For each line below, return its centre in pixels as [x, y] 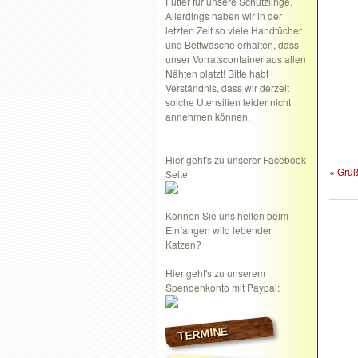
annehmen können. [208, 116]
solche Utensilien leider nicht [228, 102]
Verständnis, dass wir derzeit [227, 88]
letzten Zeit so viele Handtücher [234, 30]
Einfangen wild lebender [219, 230]
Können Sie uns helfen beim [227, 215]
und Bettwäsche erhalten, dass [232, 44]
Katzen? [183, 244]
